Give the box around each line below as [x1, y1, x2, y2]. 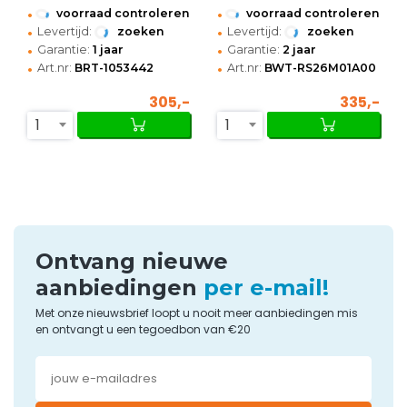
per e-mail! [203, 274, 329, 302]
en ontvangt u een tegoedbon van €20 [35, 322, 251, 338]
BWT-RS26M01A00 [264, 61, 376, 75]
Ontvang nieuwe [35, 248, 228, 275]
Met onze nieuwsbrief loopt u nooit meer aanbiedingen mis [35, 305, 358, 322]
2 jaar [283, 43, 316, 57]
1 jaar [93, 43, 124, 57]
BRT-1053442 [74, 61, 154, 75]
